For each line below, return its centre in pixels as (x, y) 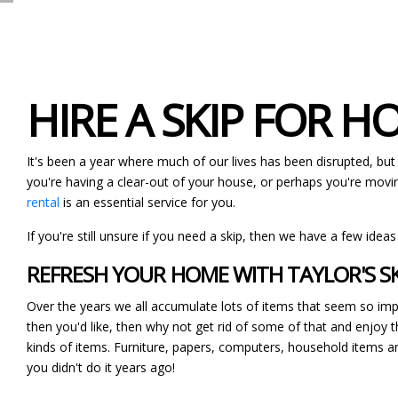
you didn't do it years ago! (101, 367)
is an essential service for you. (147, 202)
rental (43, 202)
